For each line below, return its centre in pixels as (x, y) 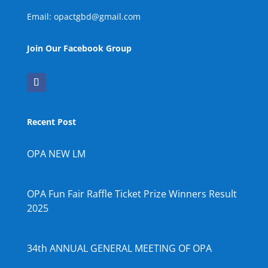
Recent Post (51, 122)
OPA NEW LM (56, 154)
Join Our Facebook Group (79, 48)
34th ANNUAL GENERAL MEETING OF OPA (119, 249)
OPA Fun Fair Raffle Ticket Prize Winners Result (132, 194)
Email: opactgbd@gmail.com (83, 17)
